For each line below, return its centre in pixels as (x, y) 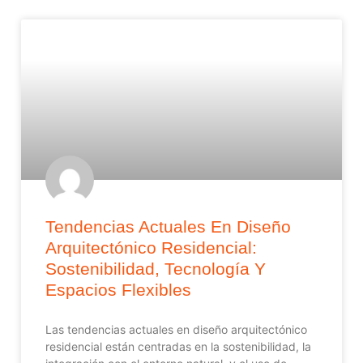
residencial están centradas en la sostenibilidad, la (178, 346)
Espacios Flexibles (118, 289)
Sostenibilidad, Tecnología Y (156, 268)
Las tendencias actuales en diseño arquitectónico (176, 329)
